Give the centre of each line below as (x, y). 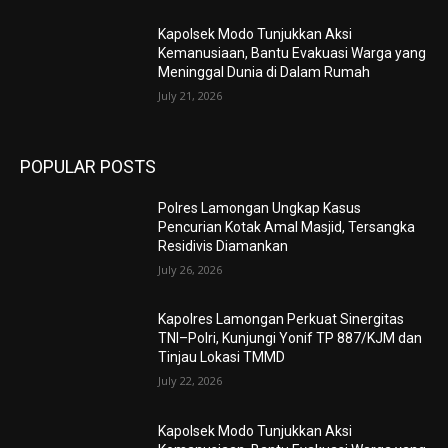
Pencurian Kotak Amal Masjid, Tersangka (287, 226)
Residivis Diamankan (223, 245)
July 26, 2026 (190, 269)
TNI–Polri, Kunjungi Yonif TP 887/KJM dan (290, 338)
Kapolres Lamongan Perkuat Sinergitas (281, 319)
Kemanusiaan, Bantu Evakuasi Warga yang (292, 52)
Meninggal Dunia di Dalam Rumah (264, 71)
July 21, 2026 (190, 95)
